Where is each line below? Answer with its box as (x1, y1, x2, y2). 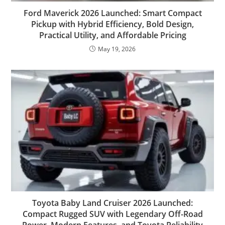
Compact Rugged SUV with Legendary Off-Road (22, 208, 203, 219)
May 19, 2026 (98, 44, 136, 53)
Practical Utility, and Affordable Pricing (39, 29, 186, 41)
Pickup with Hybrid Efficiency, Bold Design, (31, 18, 194, 30)
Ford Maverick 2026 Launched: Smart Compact (23, 7, 202, 19)
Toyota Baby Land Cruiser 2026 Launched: (32, 197, 193, 208)
